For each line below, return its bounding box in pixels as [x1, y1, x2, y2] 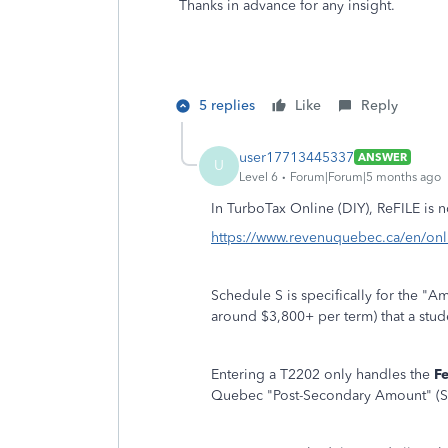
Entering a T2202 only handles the [211, 366, 434, 383]
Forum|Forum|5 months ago [290, 169, 441, 184]
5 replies [199, 97, 255, 114]
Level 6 [239, 169, 278, 184]
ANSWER [358, 150, 407, 164]
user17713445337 [239, 148, 354, 166]
